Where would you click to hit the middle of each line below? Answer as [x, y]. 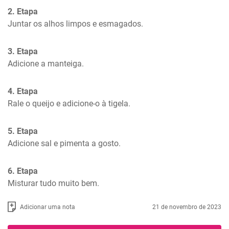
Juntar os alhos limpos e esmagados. [75, 24]
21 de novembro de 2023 [187, 207]
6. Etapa [23, 171]
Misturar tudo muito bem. [53, 183]
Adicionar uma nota [48, 207]
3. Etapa [23, 51]
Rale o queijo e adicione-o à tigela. [69, 104]
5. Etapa [23, 131]
